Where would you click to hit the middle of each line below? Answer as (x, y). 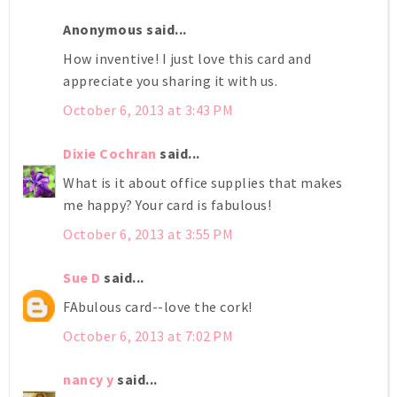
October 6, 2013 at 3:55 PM (148, 234)
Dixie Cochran (110, 153)
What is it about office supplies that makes (203, 182)
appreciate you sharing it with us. (170, 80)
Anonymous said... (125, 29)
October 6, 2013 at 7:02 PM (148, 335)
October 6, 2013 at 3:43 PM (148, 109)
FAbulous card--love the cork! (158, 306)
